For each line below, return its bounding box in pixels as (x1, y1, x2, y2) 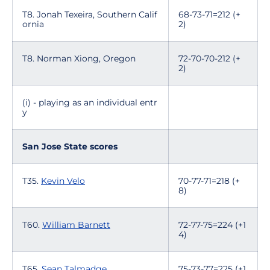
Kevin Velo (41, 175, 85, 186)
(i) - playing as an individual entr (22, 97, 157, 108)
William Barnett (42, 219, 110, 230)
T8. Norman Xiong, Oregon (22, 53, 136, 64)
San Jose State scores (22, 141, 118, 152)
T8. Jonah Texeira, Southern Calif (22, 9, 157, 20)
